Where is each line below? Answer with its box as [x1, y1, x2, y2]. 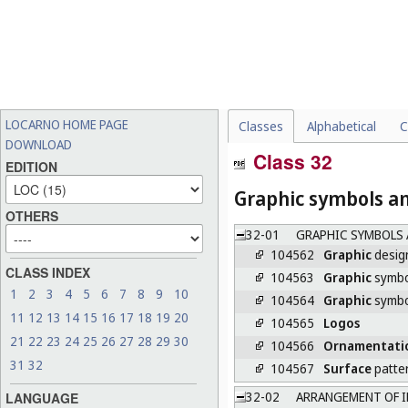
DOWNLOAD [5, 136, 72, 153]
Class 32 [248, 148, 332, 175]
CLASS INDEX [5, 263, 90, 282]
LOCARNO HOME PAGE [5, 116, 128, 133]
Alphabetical [307, 117, 376, 135]
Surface [323, 359, 372, 377]
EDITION [5, 158, 57, 177]
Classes [239, 117, 283, 135]
